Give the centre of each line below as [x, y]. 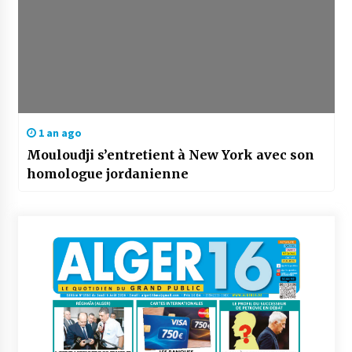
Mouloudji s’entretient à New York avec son [170, 155]
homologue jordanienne [107, 174]
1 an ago [59, 133]
